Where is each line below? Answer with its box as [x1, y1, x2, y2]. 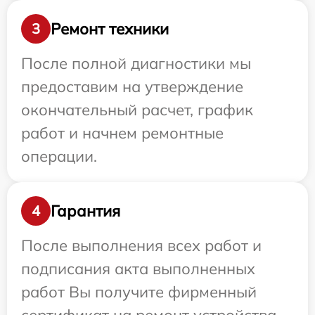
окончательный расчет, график [21, 100, 253, 120]
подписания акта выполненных [21, 259, 255, 278]
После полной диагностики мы [21, 53, 251, 73]
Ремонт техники [51, 18, 169, 39]
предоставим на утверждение [21, 77, 243, 96]
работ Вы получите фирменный [21, 282, 257, 302]
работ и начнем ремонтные [21, 123, 224, 143]
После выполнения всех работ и [21, 236, 262, 255]
